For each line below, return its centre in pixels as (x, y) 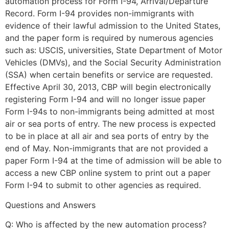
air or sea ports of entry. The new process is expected (110, 124)
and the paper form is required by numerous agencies (109, 38)
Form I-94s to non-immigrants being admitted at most (110, 112)
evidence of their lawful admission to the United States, (113, 26)
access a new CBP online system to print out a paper (108, 173)
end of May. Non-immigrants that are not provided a (107, 148)
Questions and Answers (50, 205)
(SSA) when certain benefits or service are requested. (109, 75)
